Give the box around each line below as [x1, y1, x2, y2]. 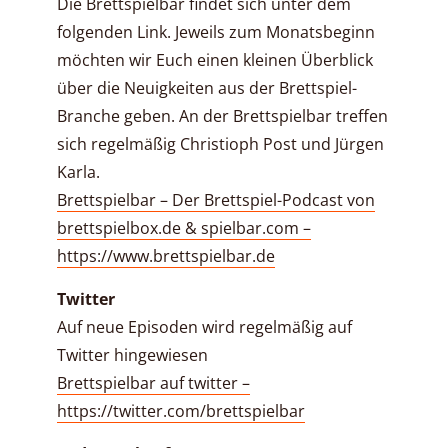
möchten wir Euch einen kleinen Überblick [57, 49, 373, 72]
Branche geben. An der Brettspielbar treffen [57, 105, 388, 128]
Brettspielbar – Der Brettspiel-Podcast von [57, 189, 375, 212]
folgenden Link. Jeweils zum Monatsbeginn [57, 21, 375, 44]
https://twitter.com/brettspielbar [57, 400, 305, 423]
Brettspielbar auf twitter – [57, 372, 250, 395]
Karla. [57, 161, 100, 184]
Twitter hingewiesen [57, 344, 208, 367]
